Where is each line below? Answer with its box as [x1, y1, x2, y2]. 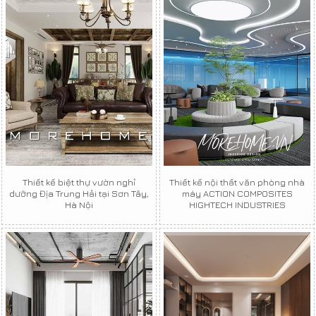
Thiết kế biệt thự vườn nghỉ [23, 176, 135, 188]
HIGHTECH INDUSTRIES [188, 198, 286, 210]
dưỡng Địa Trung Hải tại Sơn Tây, [9, 187, 149, 199]
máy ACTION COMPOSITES [181, 187, 293, 199]
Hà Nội [65, 198, 93, 210]
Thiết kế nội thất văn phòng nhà [169, 176, 305, 188]
